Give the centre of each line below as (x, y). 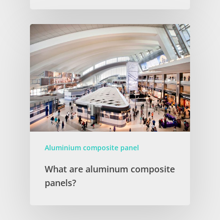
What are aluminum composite (110, 169)
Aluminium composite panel (92, 148)
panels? (60, 183)
